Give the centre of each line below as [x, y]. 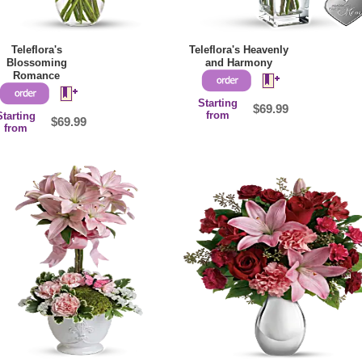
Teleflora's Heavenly [238, 50]
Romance [37, 76]
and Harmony [238, 63]
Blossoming [36, 63]
